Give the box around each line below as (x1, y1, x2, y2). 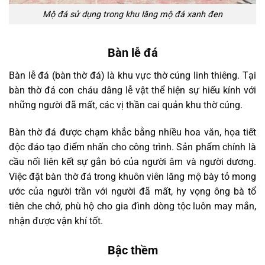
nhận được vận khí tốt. (9, 215, 105, 227)
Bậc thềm (107, 243, 158, 258)
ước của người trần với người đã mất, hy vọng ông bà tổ (9, 186, 256, 198)
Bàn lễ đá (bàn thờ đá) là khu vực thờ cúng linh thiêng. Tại (9, 70, 256, 82)
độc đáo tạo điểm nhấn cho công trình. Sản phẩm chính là (9, 141, 256, 153)
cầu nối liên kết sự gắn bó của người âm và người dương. (9, 156, 256, 168)
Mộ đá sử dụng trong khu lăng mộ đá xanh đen (43, 9, 222, 20)
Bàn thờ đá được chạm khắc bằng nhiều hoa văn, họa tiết (9, 127, 256, 138)
